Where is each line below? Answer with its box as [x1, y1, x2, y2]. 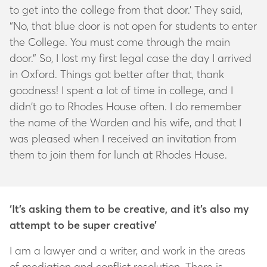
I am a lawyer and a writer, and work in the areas [10, 243, 246, 257]
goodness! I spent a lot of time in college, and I [10, 83, 233, 97]
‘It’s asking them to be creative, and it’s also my [10, 201, 249, 216]
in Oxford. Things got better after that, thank [10, 67, 224, 81]
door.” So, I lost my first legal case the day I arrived [10, 51, 252, 65]
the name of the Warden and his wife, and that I [10, 115, 241, 129]
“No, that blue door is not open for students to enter [10, 18, 257, 33]
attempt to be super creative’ [10, 218, 157, 232]
